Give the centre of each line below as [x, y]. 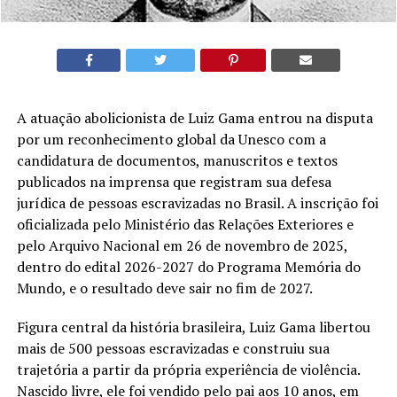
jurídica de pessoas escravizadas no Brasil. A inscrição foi [197, 203]
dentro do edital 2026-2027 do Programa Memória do [188, 267]
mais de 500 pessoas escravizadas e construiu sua [173, 349]
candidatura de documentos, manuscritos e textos [177, 161]
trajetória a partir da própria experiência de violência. [188, 370]
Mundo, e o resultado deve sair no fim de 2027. [164, 288]
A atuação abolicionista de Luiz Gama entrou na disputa [195, 118]
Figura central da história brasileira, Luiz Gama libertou [193, 327]
